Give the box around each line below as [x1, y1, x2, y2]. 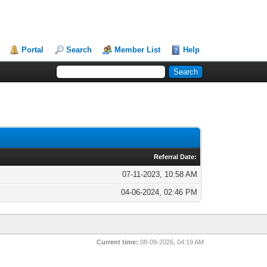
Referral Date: [154, 153, 197, 160]
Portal [21, 45, 44, 54]
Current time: [97, 238, 139, 246]
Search [66, 45, 92, 54]
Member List [114, 45, 161, 54]
